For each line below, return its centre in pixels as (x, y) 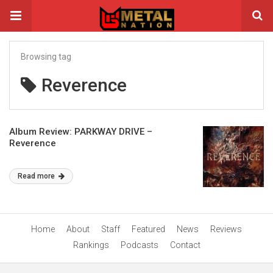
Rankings (91, 245)
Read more (37, 176)
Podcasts (139, 245)
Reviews (226, 229)
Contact (185, 245)
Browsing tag (46, 57)
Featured (148, 229)
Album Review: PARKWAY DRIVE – (81, 132)
